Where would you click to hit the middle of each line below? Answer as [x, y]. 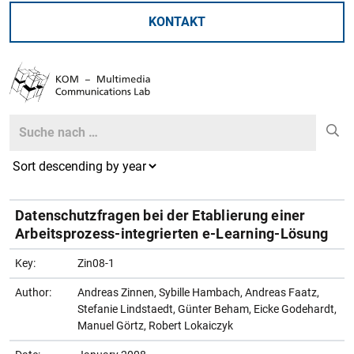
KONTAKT [177, 21]
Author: [33, 292]
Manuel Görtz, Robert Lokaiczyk [155, 325]
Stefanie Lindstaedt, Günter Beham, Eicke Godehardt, [207, 309]
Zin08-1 [96, 263]
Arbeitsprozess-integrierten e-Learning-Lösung [172, 233]
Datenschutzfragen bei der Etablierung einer [160, 215]
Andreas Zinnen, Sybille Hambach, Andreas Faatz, [198, 292]
